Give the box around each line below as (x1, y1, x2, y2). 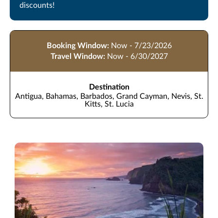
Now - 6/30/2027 (107, 52, 168, 60)
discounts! (19, 1, 54, 9)
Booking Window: (46, 41, 109, 50)
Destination (89, 83, 129, 91)
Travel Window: (50, 52, 105, 60)
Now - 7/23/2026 (110, 41, 172, 50)
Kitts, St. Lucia (84, 100, 134, 108)
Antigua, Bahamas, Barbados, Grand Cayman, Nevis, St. (15, 92, 203, 100)
